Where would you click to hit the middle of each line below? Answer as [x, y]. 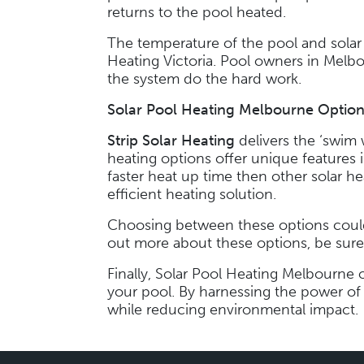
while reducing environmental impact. [235, 310]
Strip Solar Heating [173, 141]
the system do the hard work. [208, 79]
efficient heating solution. [196, 194]
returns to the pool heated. [201, 12]
